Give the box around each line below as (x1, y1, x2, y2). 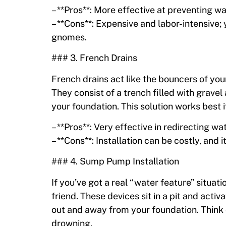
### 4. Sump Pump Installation (51, 156, 179, 167)
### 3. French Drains (51, 52, 137, 64)
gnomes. (51, 31, 87, 42)
